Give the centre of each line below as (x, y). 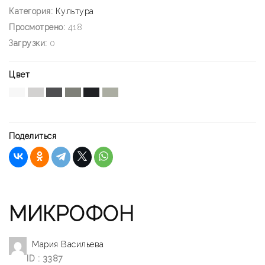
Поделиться (33, 136)
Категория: (31, 12)
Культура (75, 12)
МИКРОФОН (71, 214)
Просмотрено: (37, 28)
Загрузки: (28, 43)
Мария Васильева (68, 245)
